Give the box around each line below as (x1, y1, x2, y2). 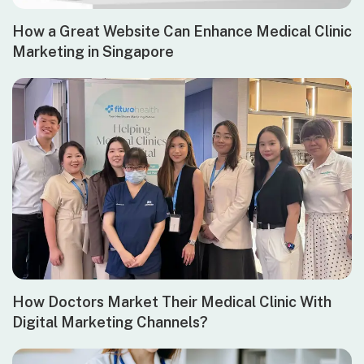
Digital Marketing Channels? (12, 313, 208, 331)
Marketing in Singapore (12, 43, 174, 61)
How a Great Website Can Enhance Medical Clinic (12, 23, 352, 41)
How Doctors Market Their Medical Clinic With (12, 292, 331, 310)
